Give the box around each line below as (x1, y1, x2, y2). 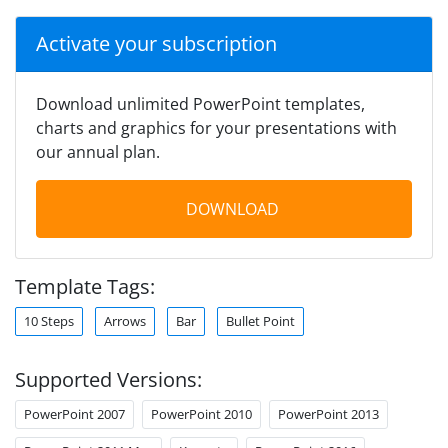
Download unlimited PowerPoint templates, (36, 92, 365, 115)
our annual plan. (36, 140, 160, 163)
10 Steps (24, 311, 74, 330)
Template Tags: (15, 272, 155, 300)
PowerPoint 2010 (151, 404, 252, 423)
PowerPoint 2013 (278, 404, 379, 423)
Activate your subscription (36, 29, 277, 57)
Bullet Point (226, 311, 295, 330)
